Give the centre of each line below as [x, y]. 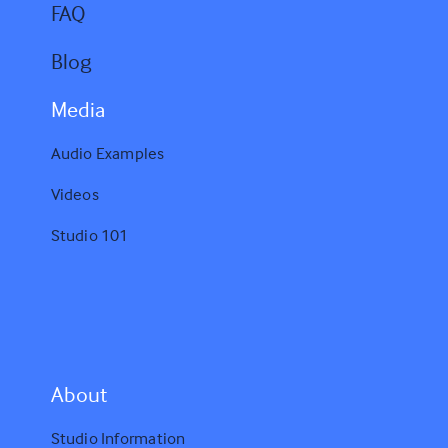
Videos [74, 194]
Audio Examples [107, 153]
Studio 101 [89, 235]
